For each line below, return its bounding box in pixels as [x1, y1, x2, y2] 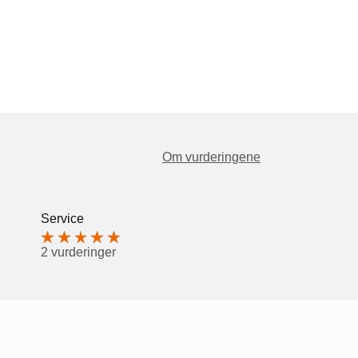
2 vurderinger [41, 245, 116, 259]
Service [41, 211, 84, 225]
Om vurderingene [162, 150, 261, 165]
